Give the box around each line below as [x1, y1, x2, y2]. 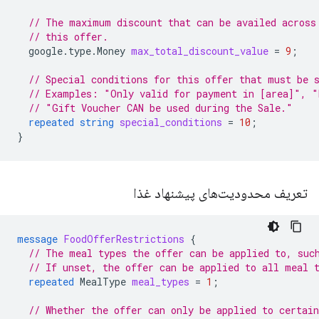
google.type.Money [28, 44, 125, 58]
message [17, 232, 58, 246]
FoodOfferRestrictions [63, 232, 184, 246]
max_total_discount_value [131, 44, 268, 58]
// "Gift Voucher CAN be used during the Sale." [28, 101, 293, 115]
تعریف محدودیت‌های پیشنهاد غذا [130, 184, 308, 202]
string [80, 115, 114, 129]
